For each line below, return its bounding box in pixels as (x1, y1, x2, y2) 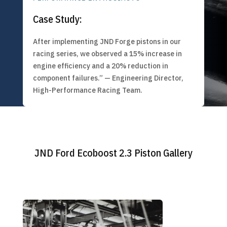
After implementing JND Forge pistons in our (32, 36, 181, 46)
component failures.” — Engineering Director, (32, 73, 183, 83)
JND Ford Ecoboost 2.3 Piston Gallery (34, 145, 193, 160)
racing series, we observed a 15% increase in (32, 49, 182, 58)
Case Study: (32, 12, 82, 26)
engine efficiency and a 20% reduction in (32, 61, 168, 70)
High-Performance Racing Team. (32, 85, 142, 95)
